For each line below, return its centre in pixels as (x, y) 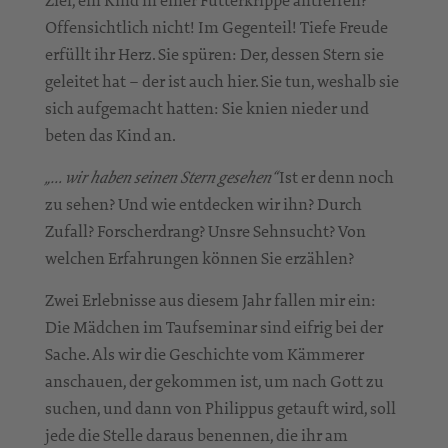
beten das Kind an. (110, 134)
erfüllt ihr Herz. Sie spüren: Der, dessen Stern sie (214, 53)
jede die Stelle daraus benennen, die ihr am (196, 434)
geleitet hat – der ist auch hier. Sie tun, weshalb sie (222, 80)
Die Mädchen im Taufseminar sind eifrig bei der (214, 326)
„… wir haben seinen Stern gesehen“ (160, 177)
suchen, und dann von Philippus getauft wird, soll (220, 407)
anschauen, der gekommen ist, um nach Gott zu (214, 380)
